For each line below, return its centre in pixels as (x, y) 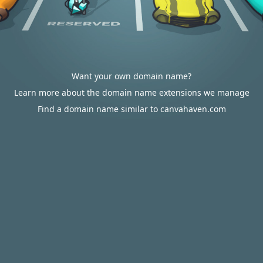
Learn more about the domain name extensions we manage (131, 92)
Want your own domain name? (131, 76)
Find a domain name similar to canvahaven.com (131, 109)
